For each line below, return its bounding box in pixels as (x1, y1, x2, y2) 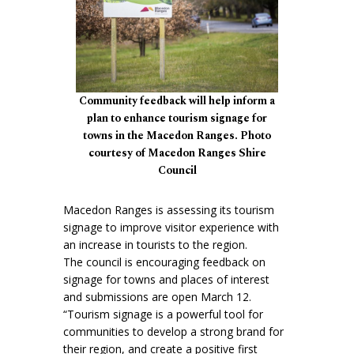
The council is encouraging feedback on (63, 254, 265, 269)
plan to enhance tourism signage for (87, 110, 267, 127)
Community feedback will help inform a (79, 92, 275, 110)
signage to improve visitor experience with (63, 219, 279, 235)
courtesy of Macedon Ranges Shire (88, 145, 266, 162)
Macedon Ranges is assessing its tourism (63, 201, 274, 217)
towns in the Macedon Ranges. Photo (83, 127, 271, 145)
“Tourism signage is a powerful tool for (63, 306, 263, 322)
